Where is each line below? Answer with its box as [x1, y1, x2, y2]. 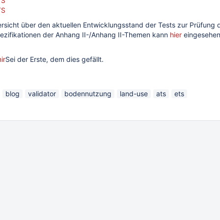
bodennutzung [64, 89, 111, 98]
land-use [120, 89, 148, 98]
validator [28, 89, 56, 98]
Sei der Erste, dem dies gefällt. [5, 55, 104, 63]
